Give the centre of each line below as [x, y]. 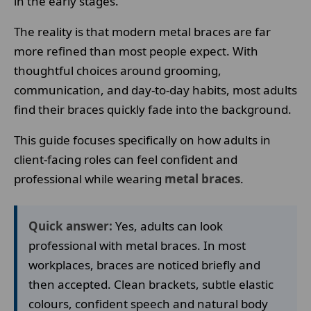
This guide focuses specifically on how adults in [142, 140]
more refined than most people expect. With [136, 51]
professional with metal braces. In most [137, 245]
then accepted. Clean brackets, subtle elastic [151, 284]
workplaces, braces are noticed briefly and [144, 265]
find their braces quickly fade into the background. [153, 109]
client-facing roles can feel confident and [126, 159]
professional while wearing [89, 179]
